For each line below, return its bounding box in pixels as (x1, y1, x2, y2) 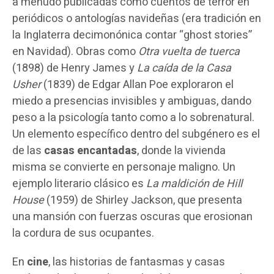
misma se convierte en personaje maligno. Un (12, 158, 235, 176)
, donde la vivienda (137, 142, 226, 159)
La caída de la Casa (137, 59, 231, 76)
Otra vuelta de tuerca (138, 43, 240, 60)
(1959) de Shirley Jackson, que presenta (44, 191, 242, 209)
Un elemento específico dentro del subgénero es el (12, 125, 260, 143)
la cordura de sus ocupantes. (12, 224, 154, 242)
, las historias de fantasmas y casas (48, 253, 225, 270)
